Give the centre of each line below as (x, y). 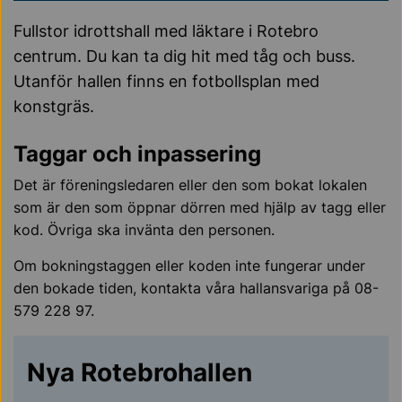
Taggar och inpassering (137, 153)
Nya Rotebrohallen (140, 372)
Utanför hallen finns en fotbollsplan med (166, 81)
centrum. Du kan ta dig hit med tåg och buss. (184, 56)
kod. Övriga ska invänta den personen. (144, 229)
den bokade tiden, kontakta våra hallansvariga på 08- (196, 288)
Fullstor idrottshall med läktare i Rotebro (166, 31)
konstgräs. (54, 106)
